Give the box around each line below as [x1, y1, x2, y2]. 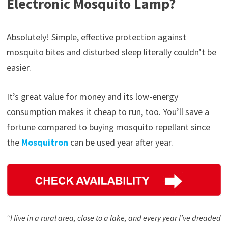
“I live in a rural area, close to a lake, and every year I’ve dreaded [6, 212, 221, 223]
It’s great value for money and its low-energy [6, 90, 178, 102]
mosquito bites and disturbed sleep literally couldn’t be [6, 46, 216, 58]
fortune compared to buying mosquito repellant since [6, 121, 210, 133]
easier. [6, 61, 31, 73]
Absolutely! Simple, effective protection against [6, 31, 186, 43]
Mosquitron [21, 136, 68, 148]
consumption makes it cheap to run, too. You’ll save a [6, 105, 209, 118]
